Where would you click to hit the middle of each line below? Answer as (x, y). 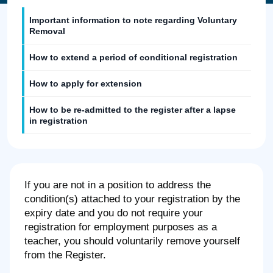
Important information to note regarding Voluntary (133, 20)
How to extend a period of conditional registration (133, 57)
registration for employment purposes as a (121, 227)
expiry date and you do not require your (114, 213)
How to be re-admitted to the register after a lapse (133, 110)
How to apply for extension (86, 83)
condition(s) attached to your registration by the (132, 199)
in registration (58, 121)
